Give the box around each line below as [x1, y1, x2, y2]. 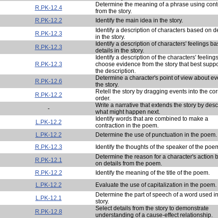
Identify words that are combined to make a [95, 115, 208, 122]
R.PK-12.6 [35, 77, 62, 85]
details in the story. [95, 47, 144, 54]
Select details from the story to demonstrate [95, 204, 209, 212]
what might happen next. [95, 108, 160, 115]
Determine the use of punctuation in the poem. [95, 131, 217, 138]
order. [95, 94, 110, 102]
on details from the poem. [95, 160, 162, 167]
